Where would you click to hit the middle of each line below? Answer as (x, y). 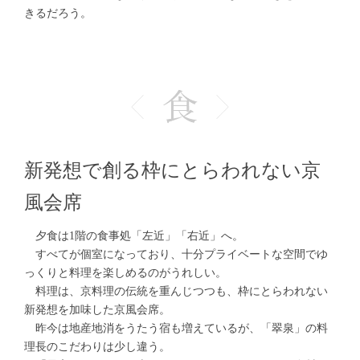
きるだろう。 (58, 14)
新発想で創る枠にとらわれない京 (172, 171)
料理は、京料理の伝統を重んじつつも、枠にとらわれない (176, 292)
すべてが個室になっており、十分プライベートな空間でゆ (176, 255)
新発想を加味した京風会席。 (97, 310)
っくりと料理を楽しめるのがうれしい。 (125, 273)
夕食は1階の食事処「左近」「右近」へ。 (134, 236)
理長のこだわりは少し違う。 (97, 347)
